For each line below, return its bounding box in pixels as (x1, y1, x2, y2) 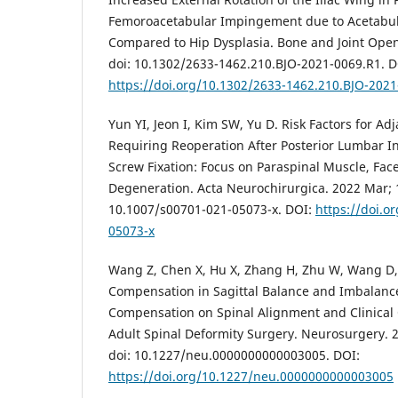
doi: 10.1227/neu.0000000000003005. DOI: (108, 346, 360, 363)
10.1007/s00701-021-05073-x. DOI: (108, 200, 315, 218)
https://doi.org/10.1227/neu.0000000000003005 (108, 367, 394, 385)
